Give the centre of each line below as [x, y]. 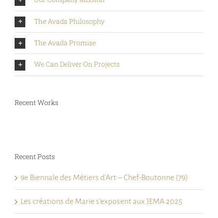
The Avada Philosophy [69, 21]
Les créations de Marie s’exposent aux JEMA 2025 [101, 201]
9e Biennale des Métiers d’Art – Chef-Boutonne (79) [104, 177]
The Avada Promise [65, 42]
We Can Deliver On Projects [77, 64]
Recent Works [36, 102]
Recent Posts [35, 157]
